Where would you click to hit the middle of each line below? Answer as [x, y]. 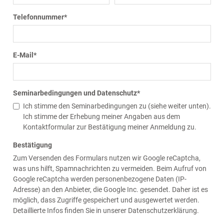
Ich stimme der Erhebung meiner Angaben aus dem [101, 117]
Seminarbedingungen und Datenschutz [75, 93]
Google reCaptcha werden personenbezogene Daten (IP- [99, 179]
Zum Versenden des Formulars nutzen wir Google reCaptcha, [106, 158]
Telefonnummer [38, 17]
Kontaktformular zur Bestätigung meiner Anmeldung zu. [109, 127]
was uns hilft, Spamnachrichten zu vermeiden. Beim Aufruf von [109, 169]
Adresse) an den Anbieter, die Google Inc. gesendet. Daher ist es [110, 190]
